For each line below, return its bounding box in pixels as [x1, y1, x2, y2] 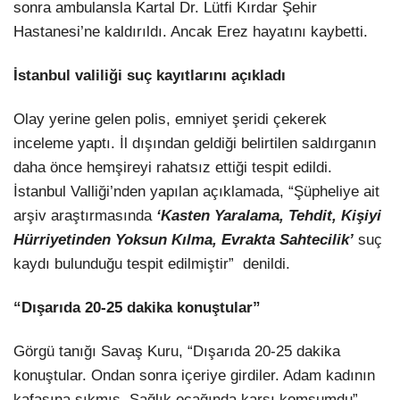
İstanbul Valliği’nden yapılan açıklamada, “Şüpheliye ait [13, 183, 379, 201]
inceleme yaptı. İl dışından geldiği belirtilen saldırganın [13, 135, 376, 153]
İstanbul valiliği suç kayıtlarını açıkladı [13, 66, 286, 84]
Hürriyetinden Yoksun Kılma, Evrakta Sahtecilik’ [13, 231, 354, 249]
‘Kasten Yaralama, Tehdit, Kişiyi [156, 207, 381, 225]
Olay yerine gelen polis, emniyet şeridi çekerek [13, 111, 327, 129]
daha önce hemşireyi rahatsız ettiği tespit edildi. [13, 159, 332, 177]
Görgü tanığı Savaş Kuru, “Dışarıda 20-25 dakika [13, 343, 340, 361]
